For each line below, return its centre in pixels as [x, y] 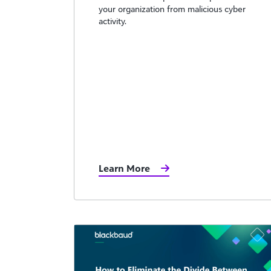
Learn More [124, 168]
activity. [113, 21]
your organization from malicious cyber [172, 8]
